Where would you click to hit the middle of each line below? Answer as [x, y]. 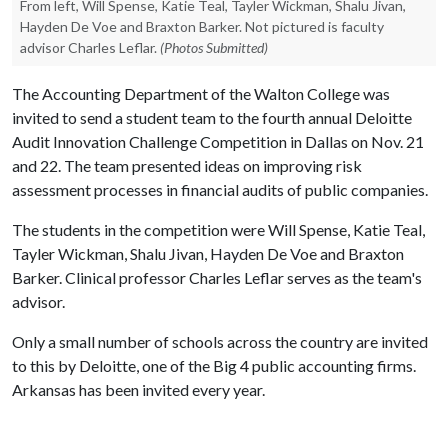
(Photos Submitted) [214, 47]
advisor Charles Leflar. [88, 47]
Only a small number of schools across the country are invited [220, 341]
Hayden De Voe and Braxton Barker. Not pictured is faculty [202, 26]
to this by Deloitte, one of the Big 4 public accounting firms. [214, 365]
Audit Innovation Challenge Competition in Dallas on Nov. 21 [218, 141]
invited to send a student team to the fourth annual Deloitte [212, 117]
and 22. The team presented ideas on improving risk [187, 165]
